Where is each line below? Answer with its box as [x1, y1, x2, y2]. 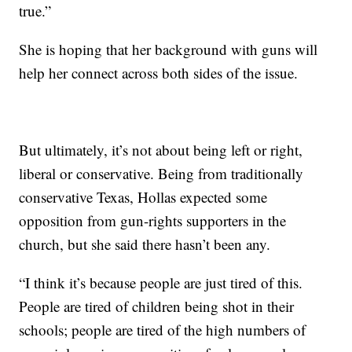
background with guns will [155, 39, 318, 59]
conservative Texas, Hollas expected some [19, 187, 268, 207]
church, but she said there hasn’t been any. [19, 234, 271, 254]
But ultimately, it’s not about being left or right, [19, 140, 303, 159]
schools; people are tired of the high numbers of [19, 320, 306, 339]
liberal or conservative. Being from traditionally [19, 163, 304, 183]
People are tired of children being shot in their [19, 296, 295, 316]
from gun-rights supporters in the [87, 211, 287, 230]
